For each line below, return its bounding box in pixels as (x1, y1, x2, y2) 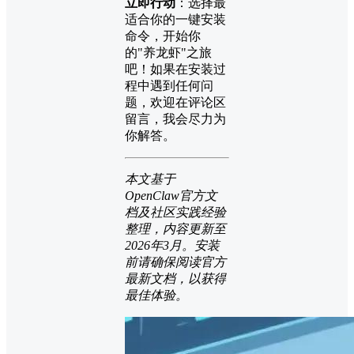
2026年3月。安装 (125, 238, 220, 252)
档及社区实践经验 (125, 205, 226, 219)
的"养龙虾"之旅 (125, 45, 212, 59)
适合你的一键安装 (125, 12, 226, 26)
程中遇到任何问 (125, 78, 213, 92)
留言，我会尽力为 (125, 111, 226, 126)
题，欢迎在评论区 (125, 95, 226, 109)
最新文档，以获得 (125, 271, 226, 285)
